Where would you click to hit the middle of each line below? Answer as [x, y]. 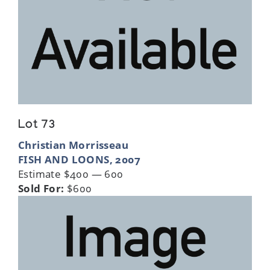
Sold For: [41, 188]
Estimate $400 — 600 [71, 174]
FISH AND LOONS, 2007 [80, 159]
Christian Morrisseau [74, 145]
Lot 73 [37, 126]
